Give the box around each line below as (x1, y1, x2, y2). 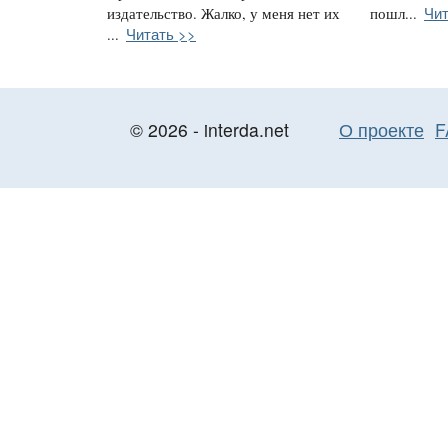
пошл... (370, 4, 417, 23)
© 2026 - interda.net (130, 116, 289, 142)
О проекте (339, 116, 424, 142)
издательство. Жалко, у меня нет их (107, 4, 340, 23)
